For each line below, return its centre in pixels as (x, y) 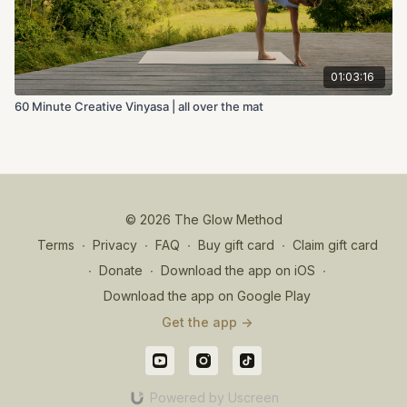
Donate (121, 270)
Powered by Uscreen (214, 397)
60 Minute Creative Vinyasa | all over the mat (139, 106)
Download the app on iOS (238, 270)
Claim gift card (335, 245)
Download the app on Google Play (207, 296)
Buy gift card (236, 245)
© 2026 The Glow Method (203, 219)
